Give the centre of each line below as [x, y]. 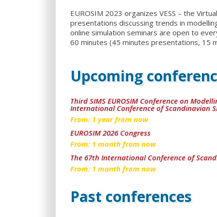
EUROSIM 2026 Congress [110, 133]
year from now [123, 119]
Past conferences [131, 196]
